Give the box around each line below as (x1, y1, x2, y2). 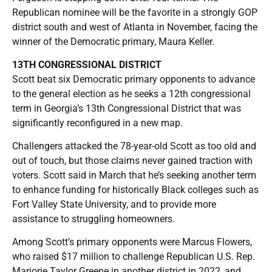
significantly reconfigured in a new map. (12, 117, 183, 129)
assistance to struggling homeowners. (12, 212, 175, 225)
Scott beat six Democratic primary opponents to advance (12, 73, 255, 85)
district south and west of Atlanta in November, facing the (12, 21, 257, 33)
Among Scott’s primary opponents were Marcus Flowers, (12, 236, 252, 248)
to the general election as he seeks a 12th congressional (12, 87, 251, 100)
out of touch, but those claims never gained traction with (12, 154, 253, 166)
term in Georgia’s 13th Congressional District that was (12, 102, 241, 114)
